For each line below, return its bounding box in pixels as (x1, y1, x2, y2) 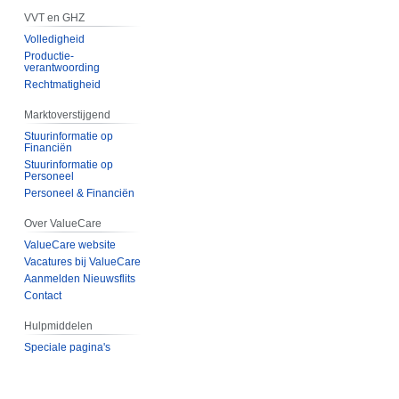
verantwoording (24, 61, 101, 75)
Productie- (24, 50, 75, 63)
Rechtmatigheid (24, 78, 102, 92)
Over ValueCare (24, 216, 102, 230)
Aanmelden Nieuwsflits (24, 272, 136, 285)
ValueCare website (24, 238, 117, 251)
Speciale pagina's (24, 340, 111, 354)
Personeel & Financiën (24, 186, 135, 199)
